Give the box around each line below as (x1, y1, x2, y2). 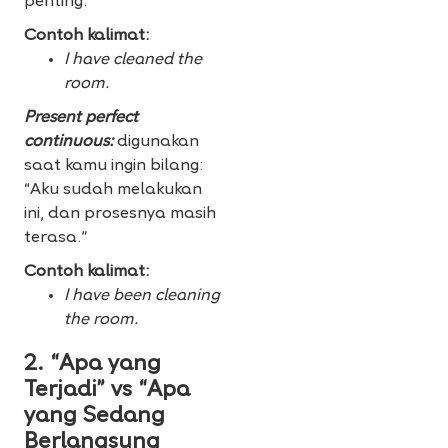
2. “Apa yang (24, 353, 161, 377)
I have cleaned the (64, 52, 202, 69)
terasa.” (24, 230, 88, 247)
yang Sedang (24, 405, 165, 429)
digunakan (117, 134, 199, 151)
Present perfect (24, 110, 138, 127)
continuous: (24, 134, 117, 151)
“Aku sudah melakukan (24, 182, 202, 199)
